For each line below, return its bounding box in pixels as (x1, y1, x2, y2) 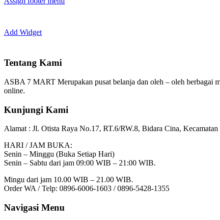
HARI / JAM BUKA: (4, 141, 72, 150)
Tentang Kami (4, 57, 62, 68)
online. (4, 86, 25, 95)
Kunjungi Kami (4, 104, 68, 115)
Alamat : (4, 124, 32, 133)
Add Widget (4, 28, 42, 37)
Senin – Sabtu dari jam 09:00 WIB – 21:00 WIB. (4, 159, 156, 167)
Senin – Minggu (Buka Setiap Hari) (4, 150, 114, 159)
